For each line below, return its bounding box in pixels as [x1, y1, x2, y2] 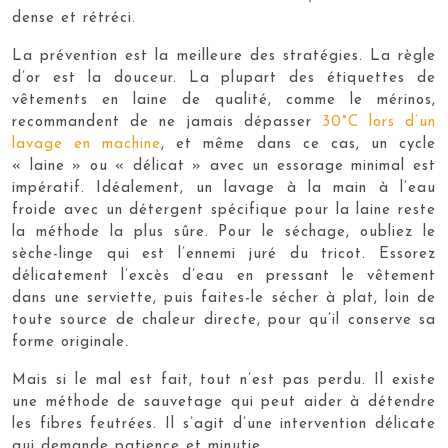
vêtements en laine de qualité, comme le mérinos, [12, 92, 436, 108]
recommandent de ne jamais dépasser [12, 114, 322, 130]
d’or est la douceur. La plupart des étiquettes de [12, 70, 436, 86]
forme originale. [12, 334, 129, 350]
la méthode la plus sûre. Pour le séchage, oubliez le [12, 224, 436, 240]
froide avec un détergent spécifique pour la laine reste [12, 202, 436, 218]
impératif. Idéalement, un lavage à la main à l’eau [12, 180, 436, 196]
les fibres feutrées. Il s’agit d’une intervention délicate [12, 416, 436, 432]
